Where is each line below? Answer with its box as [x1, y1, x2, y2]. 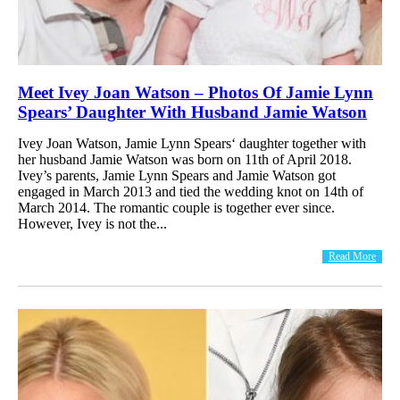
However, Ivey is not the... [18, 215, 167, 231]
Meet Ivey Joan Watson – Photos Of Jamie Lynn [18, 82, 373, 102]
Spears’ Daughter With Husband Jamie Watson [18, 102, 367, 121]
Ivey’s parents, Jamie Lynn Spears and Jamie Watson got [18, 167, 336, 183]
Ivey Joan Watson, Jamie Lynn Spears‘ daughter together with [18, 135, 366, 151]
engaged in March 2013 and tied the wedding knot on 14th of [18, 183, 363, 199]
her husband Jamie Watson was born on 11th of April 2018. [18, 151, 352, 167]
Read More [329, 249, 376, 262]
